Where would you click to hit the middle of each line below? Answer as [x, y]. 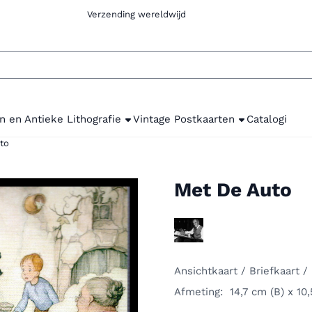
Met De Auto [233, 189]
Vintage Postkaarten [184, 119]
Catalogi [267, 119]
